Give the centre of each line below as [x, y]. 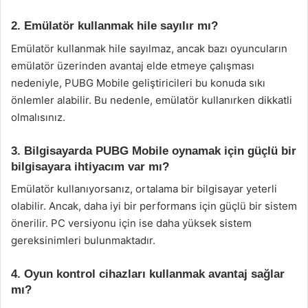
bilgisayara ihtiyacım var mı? [90, 166]
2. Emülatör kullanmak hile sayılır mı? [114, 26]
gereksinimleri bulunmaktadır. [83, 240]
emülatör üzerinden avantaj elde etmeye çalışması [133, 65]
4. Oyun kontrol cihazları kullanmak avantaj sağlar [148, 274]
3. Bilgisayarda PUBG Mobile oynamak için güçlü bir [154, 151]
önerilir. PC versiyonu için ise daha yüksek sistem [131, 223]
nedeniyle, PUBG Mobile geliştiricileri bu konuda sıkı [138, 82]
